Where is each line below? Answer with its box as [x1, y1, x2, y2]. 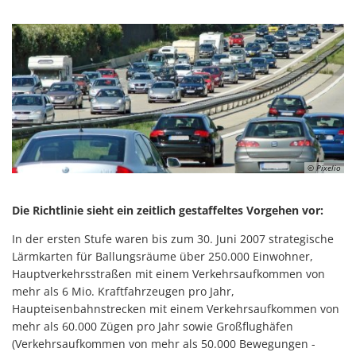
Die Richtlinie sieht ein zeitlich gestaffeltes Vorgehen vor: [12, 203, 323, 218]
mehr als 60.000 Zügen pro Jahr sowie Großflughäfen [12, 319, 293, 334]
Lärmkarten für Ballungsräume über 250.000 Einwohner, [12, 249, 313, 264]
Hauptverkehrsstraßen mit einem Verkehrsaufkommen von [12, 266, 325, 281]
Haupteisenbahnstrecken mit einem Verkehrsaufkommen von [12, 301, 339, 316]
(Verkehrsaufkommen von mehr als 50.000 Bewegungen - [12, 336, 315, 351]
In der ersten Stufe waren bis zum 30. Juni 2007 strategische [12, 231, 334, 246]
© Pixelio [308, 162, 341, 174]
